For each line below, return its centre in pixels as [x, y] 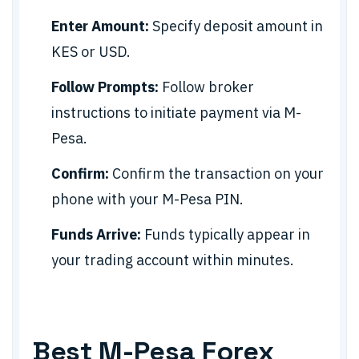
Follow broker [206, 87]
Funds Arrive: [96, 234]
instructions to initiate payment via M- [176, 113]
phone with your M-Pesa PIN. [147, 199]
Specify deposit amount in [236, 26]
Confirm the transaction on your [216, 173]
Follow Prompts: [105, 87]
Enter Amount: [100, 26]
